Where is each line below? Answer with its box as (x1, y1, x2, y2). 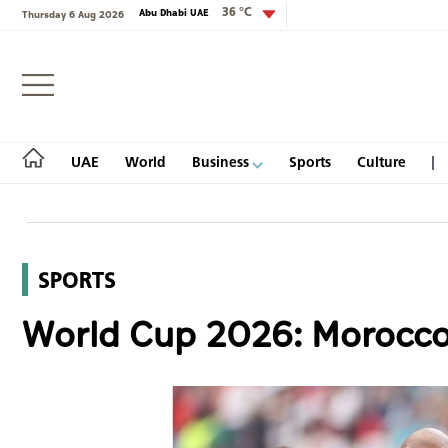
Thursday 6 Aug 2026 (22, 6, 124, 23)
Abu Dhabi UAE (139, 5, 212, 21)
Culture (357, 152, 406, 172)
